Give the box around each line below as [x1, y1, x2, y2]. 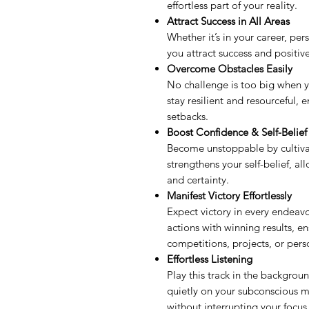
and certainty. [167, 172, 229, 186]
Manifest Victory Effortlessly [167, 188, 292, 202]
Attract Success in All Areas [167, 14, 290, 28]
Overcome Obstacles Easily [167, 61, 292, 75]
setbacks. [167, 109, 208, 123]
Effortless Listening [167, 252, 252, 266]
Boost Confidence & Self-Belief [167, 125, 307, 139]
